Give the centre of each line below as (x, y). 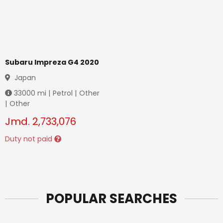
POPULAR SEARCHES (111, 199)
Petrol (63, 93)
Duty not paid (30, 139)
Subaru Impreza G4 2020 (52, 62)
